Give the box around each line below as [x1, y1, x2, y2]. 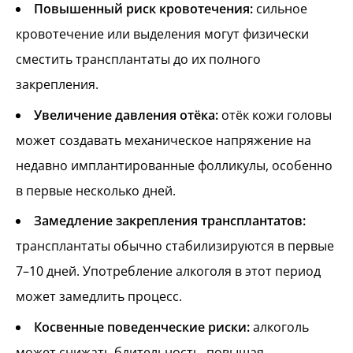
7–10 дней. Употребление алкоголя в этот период [16, 262, 321, 281]
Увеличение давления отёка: [34, 106, 218, 124]
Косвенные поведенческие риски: [34, 318, 250, 336]
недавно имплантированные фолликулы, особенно [16, 156, 333, 174]
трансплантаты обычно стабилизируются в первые [16, 237, 334, 255]
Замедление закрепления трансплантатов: [34, 212, 306, 230]
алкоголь [250, 318, 309, 336]
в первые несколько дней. [16, 181, 176, 199]
